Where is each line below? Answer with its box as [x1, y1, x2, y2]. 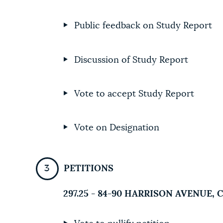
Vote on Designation [74, 123, 160, 133]
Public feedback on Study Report [74, 21, 213, 31]
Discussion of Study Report [74, 55, 189, 65]
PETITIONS [63, 164, 113, 174]
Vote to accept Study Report [74, 89, 195, 99]
